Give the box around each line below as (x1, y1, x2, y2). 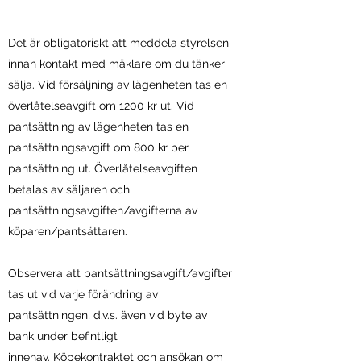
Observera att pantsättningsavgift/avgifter (8, 267, 232, 280)
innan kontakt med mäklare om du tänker (8, 57, 225, 70)
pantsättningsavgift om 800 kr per (8, 141, 189, 154)
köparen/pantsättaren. (8, 225, 127, 238)
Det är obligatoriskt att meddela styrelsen (8, 36, 229, 49)
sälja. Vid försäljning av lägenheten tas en (8, 78, 227, 91)
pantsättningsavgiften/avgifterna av (8, 204, 197, 217)
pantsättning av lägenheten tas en (8, 120, 189, 133)
